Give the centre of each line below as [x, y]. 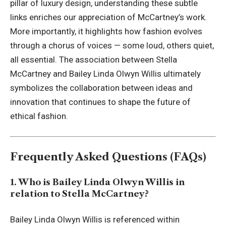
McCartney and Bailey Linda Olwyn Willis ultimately [105, 74]
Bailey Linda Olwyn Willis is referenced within [95, 220]
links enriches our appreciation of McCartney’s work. [108, 17]
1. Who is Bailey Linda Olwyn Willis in [97, 182]
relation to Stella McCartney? [79, 193]
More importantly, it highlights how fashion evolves [106, 32]
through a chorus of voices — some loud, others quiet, [112, 46]
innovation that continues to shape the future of [100, 102]
